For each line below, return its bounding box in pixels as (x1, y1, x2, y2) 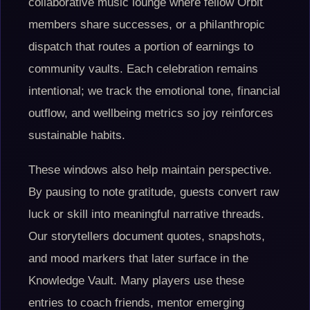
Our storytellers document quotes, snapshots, (28, 230, 265, 243)
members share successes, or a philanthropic (28, 18, 265, 31)
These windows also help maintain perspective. (28, 163, 272, 176)
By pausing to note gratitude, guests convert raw (28, 185, 279, 199)
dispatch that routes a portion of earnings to (28, 40, 253, 53)
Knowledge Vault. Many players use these (28, 274, 244, 287)
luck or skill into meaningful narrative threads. (28, 208, 264, 221)
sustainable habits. (28, 129, 125, 142)
